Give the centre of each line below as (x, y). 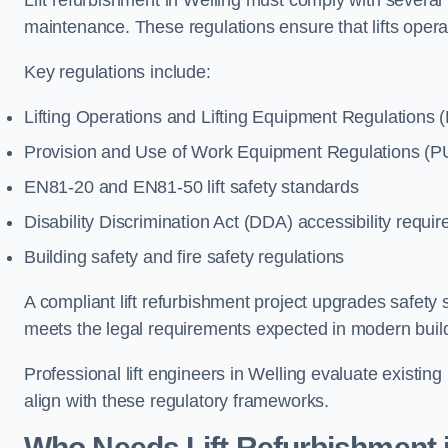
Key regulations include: (117, 72)
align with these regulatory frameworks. (176, 401)
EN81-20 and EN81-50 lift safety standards (191, 187)
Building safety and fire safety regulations (184, 257)
